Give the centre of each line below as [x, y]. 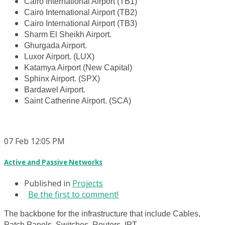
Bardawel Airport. [55, 90]
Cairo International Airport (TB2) [81, 13]
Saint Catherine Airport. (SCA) [78, 101]
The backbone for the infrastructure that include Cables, [102, 214]
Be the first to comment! [73, 195]
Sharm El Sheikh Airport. [68, 35]
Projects [88, 184]
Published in [47, 184]
